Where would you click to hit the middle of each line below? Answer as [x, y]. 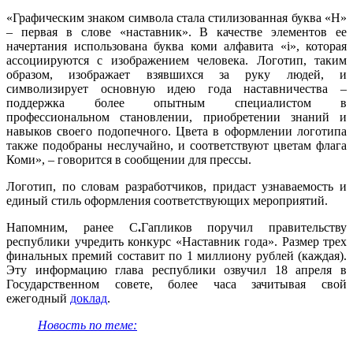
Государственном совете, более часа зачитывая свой [176, 284]
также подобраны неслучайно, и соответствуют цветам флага [176, 146]
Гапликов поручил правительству [243, 228]
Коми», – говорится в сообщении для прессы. [129, 160]
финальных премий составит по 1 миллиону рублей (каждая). [176, 256]
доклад [89, 299]
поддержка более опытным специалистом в [176, 103]
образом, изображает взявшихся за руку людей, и [176, 75]
